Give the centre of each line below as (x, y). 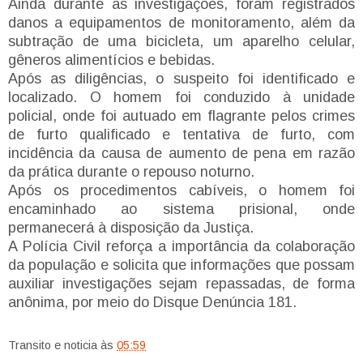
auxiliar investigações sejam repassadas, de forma (181, 283)
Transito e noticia (53, 345)
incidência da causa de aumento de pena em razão (181, 153)
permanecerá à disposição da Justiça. (131, 227)
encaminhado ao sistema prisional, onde (181, 209)
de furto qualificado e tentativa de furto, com (181, 134)
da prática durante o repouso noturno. (131, 171)
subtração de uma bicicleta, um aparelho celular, (181, 41)
